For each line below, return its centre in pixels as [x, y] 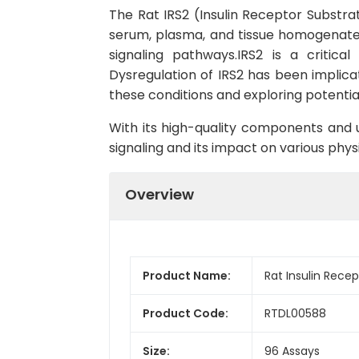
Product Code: [186, 313]
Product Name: [187, 275]
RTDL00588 [295, 313]
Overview [159, 194]
